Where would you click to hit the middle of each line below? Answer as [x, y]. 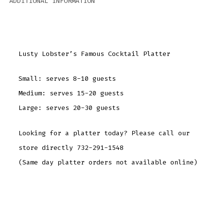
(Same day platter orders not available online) [108, 163]
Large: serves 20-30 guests [69, 108]
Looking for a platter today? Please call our [104, 133]
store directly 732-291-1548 [71, 148]
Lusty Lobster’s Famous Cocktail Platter [94, 54]
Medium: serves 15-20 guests [71, 93]
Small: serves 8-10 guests [67, 79]
